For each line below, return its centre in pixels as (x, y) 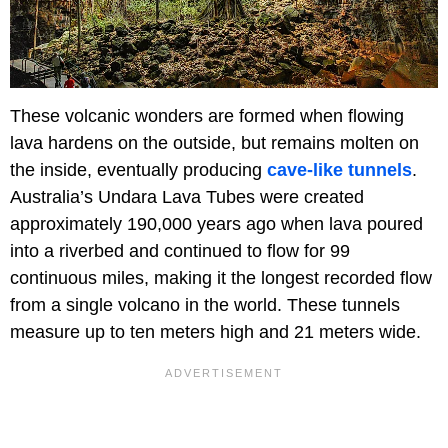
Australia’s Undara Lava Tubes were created (187, 197)
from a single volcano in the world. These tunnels (205, 305)
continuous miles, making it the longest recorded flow (221, 278)
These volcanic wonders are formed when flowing (207, 116)
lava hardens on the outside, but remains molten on (214, 143)
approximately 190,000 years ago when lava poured (216, 224)
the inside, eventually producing (138, 170)
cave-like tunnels (339, 170)
